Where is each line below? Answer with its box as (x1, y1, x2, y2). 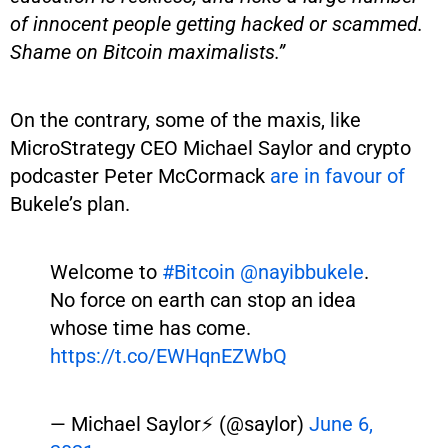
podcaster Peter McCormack (10, 163, 270, 188)
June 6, (309, 411, 373, 436)
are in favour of (270, 163, 405, 188)
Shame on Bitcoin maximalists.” (10, 39, 285, 64)
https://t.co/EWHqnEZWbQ (50, 343, 287, 368)
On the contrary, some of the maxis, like (10, 107, 361, 132)
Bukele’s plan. (10, 191, 130, 216)
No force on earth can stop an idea (50, 287, 356, 312)
